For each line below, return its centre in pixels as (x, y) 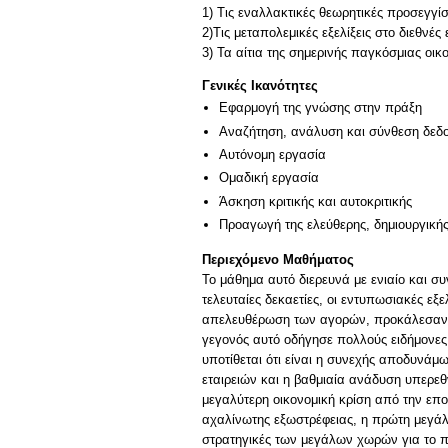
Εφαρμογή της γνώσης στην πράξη (320, 108)
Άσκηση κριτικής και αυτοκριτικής (315, 201)
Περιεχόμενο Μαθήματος (278, 259)
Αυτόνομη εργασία (272, 155)
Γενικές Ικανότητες (260, 86)
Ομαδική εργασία (269, 178)
